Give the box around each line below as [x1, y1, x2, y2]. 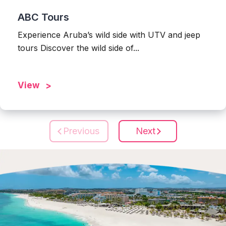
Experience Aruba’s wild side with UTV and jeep [18, 29, 200, 40]
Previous [63, 126, 99, 137]
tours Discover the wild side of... [18, 42, 139, 53]
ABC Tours [18, 11, 69, 23]
